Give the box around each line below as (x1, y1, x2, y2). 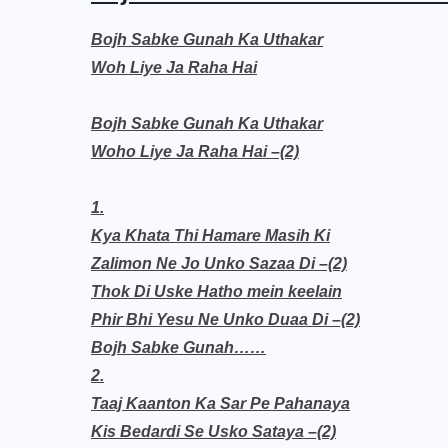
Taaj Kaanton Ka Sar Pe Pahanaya (91, 395, 350, 412)
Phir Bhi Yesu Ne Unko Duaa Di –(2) (91, 311, 360, 328)
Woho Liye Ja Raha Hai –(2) (91, 143, 299, 160)
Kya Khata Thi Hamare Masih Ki (91, 227, 330, 244)
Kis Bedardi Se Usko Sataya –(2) (91, 423, 336, 440)
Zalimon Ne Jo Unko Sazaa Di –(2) (91, 255, 347, 272)
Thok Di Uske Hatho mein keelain (91, 283, 342, 300)
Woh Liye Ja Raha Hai (91, 59, 257, 76)
